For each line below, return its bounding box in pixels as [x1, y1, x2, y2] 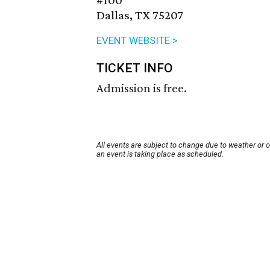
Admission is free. [96, 81, 187, 96]
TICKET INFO [96, 61, 173, 76]
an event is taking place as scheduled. [96, 149, 224, 159]
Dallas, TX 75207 [96, 8, 183, 23]
